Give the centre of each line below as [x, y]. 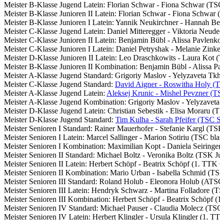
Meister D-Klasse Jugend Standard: [60, 119]
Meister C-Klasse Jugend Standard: [59, 84]
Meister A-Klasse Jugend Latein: [55, 93]
